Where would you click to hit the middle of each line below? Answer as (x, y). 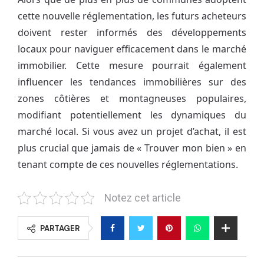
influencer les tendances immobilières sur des (132, 82)
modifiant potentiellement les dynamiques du (132, 115)
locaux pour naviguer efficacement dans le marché (132, 49)
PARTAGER (60, 229)
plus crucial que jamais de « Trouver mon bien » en (132, 148)
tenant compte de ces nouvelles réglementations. (128, 165)
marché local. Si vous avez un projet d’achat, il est (132, 132)
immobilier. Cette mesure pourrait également (132, 66)
